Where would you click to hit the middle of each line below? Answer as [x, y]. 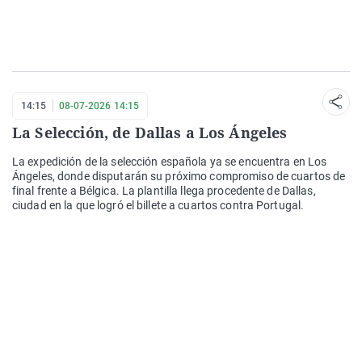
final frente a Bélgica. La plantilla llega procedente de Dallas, [164, 191]
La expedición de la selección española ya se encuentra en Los [170, 162]
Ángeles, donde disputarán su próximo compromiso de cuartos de [179, 177]
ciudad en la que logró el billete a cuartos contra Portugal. [158, 206]
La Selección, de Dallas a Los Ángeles [150, 133]
